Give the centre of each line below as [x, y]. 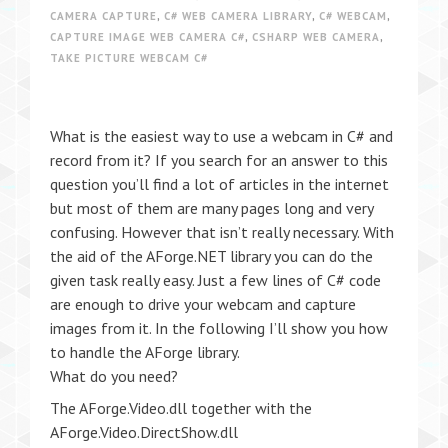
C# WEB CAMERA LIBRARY [238, 16]
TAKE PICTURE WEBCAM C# [129, 58]
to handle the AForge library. [145, 352]
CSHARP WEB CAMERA [316, 37]
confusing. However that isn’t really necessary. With [222, 232]
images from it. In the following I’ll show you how [219, 328]
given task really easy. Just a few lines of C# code [215, 280]
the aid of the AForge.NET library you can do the [211, 256]
